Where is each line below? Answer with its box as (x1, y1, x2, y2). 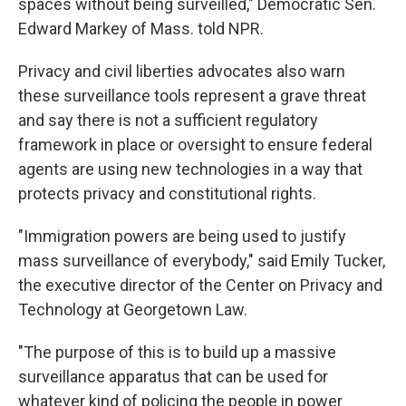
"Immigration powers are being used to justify (18, 227, 346, 246)
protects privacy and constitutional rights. (18, 184, 316, 203)
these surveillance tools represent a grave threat (18, 86, 366, 105)
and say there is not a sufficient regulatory (18, 111, 318, 130)
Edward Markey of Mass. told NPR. (18, 19, 264, 38)
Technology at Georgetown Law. (18, 300, 247, 319)
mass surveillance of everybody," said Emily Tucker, (18, 251, 385, 270)
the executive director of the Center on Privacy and (18, 275, 382, 295)
